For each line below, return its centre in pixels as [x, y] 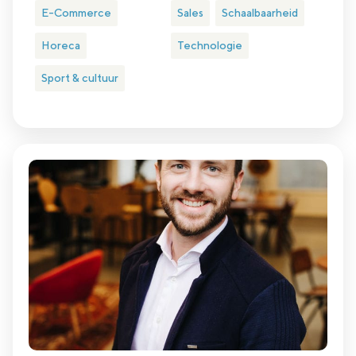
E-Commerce [76, 13]
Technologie [209, 46]
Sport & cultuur [80, 78]
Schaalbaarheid [259, 13]
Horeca [61, 46]
